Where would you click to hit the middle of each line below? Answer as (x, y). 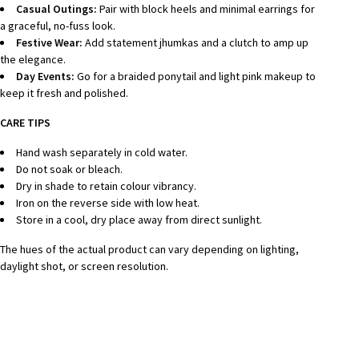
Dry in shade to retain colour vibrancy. (106, 186)
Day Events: (45, 76)
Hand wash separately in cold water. (101, 152)
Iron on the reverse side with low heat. (107, 202)
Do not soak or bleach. (69, 169)
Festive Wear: (49, 42)
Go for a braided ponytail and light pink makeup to (195, 76)
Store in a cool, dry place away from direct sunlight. (139, 219)
